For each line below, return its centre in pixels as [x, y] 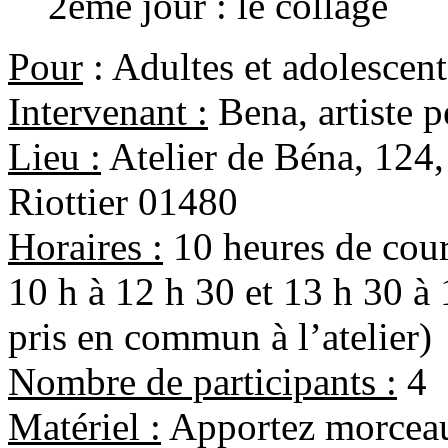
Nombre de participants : [202, 382]
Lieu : [54, 157]
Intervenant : [108, 112]
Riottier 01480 [123, 202]
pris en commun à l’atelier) [220, 337]
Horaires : [85, 247]
